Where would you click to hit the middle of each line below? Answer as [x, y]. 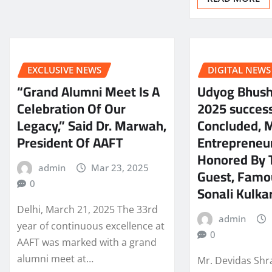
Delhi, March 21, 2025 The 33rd [87, 210]
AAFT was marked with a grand [87, 243]
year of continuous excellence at [91, 226]
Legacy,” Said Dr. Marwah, [92, 126]
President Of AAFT [70, 143]
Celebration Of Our [71, 109]
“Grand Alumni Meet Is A [88, 92]
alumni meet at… [55, 259]
